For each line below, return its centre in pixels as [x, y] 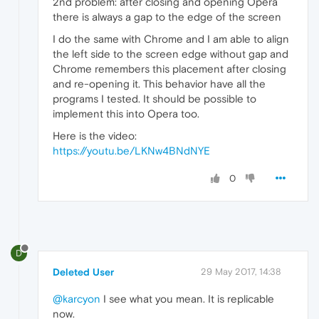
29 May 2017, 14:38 [241, 271]
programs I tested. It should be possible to [155, 99]
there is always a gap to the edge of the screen [167, 17]
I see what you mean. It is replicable [187, 298]
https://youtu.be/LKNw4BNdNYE [131, 151]
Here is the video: [95, 136]
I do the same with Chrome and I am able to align [171, 39]
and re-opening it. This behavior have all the [159, 84]
